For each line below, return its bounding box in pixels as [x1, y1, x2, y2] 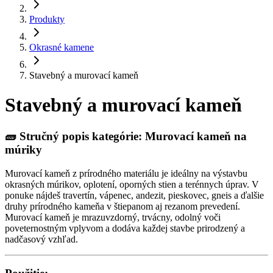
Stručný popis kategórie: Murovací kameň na [19, 129, 247, 143]
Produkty [29, 14, 65, 24]
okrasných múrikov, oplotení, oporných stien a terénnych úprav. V [5, 179, 259, 190]
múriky [5, 143, 42, 156]
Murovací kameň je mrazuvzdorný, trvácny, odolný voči [5, 211, 221, 222]
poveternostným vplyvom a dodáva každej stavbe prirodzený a [5, 222, 245, 233]
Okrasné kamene [29, 42, 94, 52]
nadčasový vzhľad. [5, 233, 78, 244]
